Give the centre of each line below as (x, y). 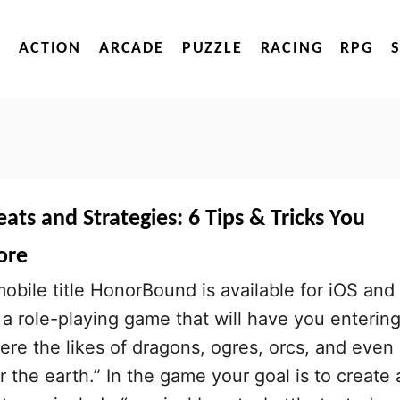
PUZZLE (212, 49)
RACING (292, 49)
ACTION (50, 49)
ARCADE (131, 49)
